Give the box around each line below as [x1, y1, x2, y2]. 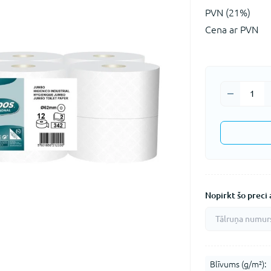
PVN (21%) [204, 7, 250, 18]
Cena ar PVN [204, 24, 258, 35]
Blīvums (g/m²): [209, 260, 266, 269]
